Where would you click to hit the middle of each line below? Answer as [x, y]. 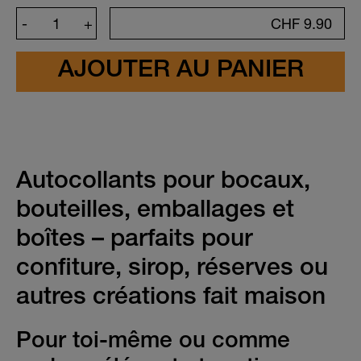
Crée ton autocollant [180, 16]
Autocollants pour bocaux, [163, 183]
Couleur [82, 108]
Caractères [279, 108]
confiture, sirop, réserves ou [172, 270]
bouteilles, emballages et [155, 212]
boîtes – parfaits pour [135, 241]
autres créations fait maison [171, 299]
